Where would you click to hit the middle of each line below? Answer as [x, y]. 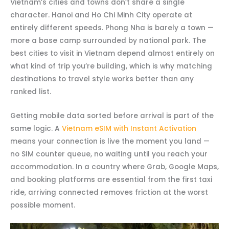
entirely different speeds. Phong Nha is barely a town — [112, 28]
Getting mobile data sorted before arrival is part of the [112, 116]
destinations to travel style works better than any [102, 79]
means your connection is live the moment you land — [110, 142]
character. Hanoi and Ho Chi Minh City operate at [101, 15]
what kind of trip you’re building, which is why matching [111, 66]
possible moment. [43, 205]
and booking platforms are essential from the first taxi [111, 180]
